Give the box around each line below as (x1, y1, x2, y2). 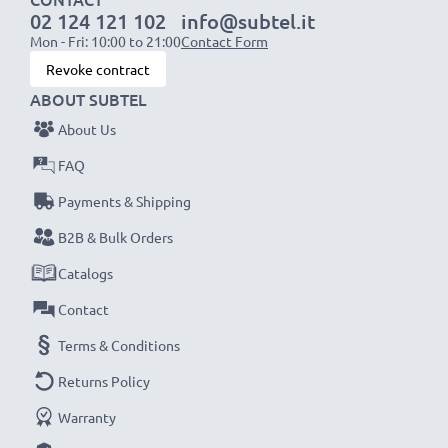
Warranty (58, 408, 116, 426)
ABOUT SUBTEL (30, 88, 147, 110)
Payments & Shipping (58, 192, 191, 210)
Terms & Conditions (58, 336, 180, 354)
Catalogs (58, 264, 113, 282)
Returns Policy (58, 372, 150, 390)
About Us (58, 120, 116, 138)
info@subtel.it (181, 8, 315, 34)
